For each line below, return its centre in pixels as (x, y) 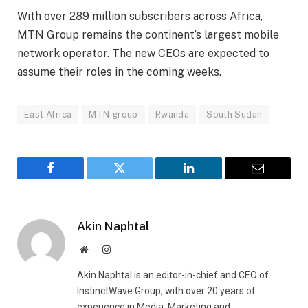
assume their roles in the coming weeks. (119, 71)
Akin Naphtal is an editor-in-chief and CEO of (173, 275)
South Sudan (234, 114)
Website (103, 249)
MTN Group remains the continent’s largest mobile (148, 34)
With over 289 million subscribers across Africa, (140, 16)
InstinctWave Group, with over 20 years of (166, 290)
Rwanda (172, 114)
